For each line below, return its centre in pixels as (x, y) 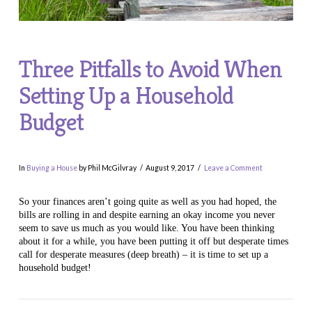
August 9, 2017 (170, 168)
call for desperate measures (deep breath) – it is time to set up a (143, 254)
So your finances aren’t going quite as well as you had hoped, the (147, 201)
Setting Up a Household (126, 96)
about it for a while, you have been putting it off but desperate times (153, 241)
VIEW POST (156, 288)
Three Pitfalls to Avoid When (150, 69)
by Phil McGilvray (107, 168)
